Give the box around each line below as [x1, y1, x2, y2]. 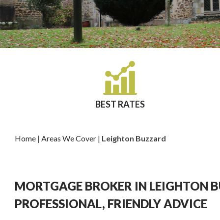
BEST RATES [95, 99, 145, 110]
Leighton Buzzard [102, 134, 166, 143]
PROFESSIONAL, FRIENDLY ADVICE [15, 196, 207, 211]
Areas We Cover [41, 134, 96, 143]
